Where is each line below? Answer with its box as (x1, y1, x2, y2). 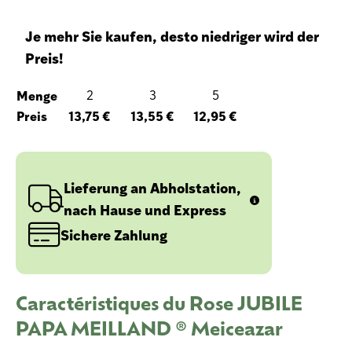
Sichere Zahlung (60, 223, 167, 245)
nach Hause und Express (64, 198, 226, 220)
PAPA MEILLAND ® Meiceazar (16, 314, 283, 340)
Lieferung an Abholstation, (64, 176, 241, 198)
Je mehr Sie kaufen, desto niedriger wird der (25, 24, 319, 46)
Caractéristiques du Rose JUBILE (16, 289, 302, 315)
